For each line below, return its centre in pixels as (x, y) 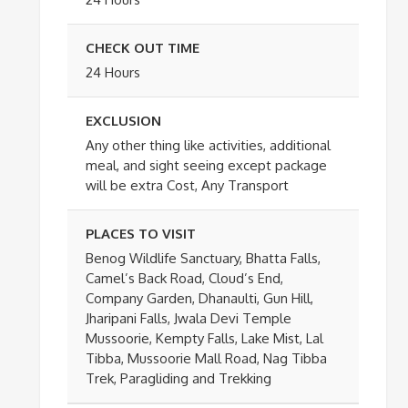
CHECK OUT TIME (142, 47)
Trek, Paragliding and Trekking (178, 378)
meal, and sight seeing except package (206, 165)
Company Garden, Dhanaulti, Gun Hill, (199, 298)
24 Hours (112, 72)
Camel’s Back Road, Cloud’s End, (184, 278)
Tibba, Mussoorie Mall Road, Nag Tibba (206, 358)
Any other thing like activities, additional (208, 145)
